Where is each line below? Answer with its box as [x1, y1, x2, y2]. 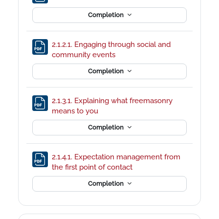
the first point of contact [52, 162, 135, 171]
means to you [52, 106, 101, 115]
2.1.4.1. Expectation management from [52, 152, 181, 161]
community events [52, 50, 118, 59]
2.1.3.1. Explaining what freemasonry [52, 96, 173, 105]
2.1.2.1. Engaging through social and [52, 40, 171, 48]
